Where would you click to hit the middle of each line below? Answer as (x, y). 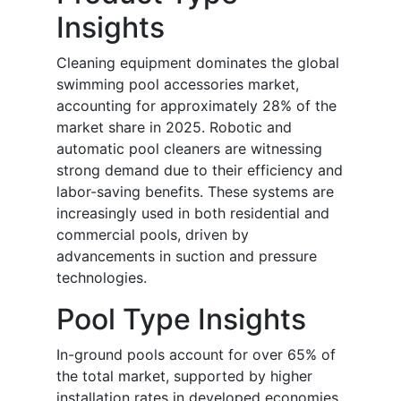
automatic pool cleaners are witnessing (189, 149)
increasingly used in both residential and (193, 213)
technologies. (102, 278)
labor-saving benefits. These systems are (195, 192)
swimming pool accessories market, (178, 85)
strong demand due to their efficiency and (200, 171)
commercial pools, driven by (153, 235)
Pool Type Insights (181, 320)
